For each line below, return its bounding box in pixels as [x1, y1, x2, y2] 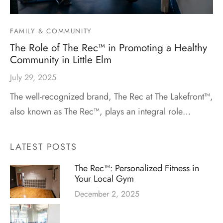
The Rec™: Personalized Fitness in [75, 161, 199, 175]
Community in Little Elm [10, 52, 111, 67]
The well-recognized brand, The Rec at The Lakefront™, [10, 90, 213, 103]
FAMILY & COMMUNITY [10, 26, 92, 36]
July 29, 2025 [10, 71, 56, 83]
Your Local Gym [75, 172, 134, 185]
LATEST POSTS [10, 140, 77, 153]
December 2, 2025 [75, 188, 139, 200]
